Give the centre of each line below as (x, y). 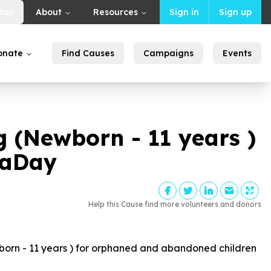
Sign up (235, 12)
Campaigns (168, 53)
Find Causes (88, 53)
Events (237, 53)
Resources (116, 12)
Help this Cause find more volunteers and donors (175, 204)
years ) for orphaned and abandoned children (147, 248)
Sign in (184, 12)
